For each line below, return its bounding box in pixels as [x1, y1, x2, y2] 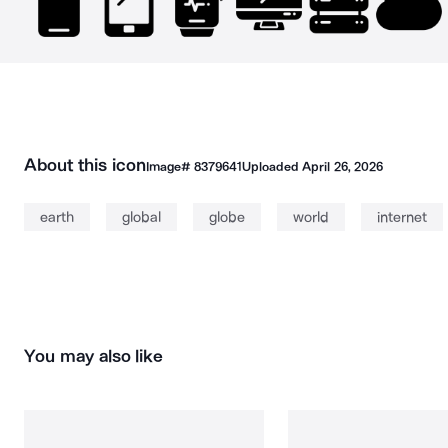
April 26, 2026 [302, 159, 383, 174]
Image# [145, 159, 194, 174]
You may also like [24, 345, 164, 367]
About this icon [24, 154, 146, 176]
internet [377, 208, 427, 226]
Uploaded [241, 159, 303, 174]
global [122, 208, 161, 226]
